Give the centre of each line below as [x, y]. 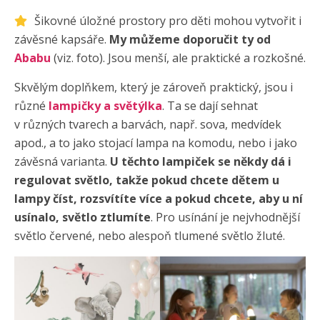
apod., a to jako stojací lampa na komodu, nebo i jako [156, 142]
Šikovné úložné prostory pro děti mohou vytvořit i [168, 20]
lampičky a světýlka [105, 105]
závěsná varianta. [62, 161]
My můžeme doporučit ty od [190, 39]
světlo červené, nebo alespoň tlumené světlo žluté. [150, 235]
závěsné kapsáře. [62, 39]
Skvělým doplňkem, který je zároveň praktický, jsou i [154, 87]
